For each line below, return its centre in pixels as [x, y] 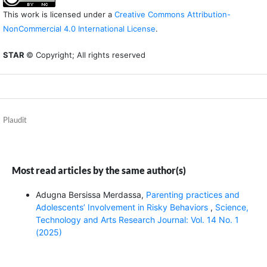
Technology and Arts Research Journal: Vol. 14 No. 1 [137, 220]
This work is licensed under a [58, 15]
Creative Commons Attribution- [172, 15]
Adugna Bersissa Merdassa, [91, 195]
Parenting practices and [193, 195]
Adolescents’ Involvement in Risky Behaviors [123, 207]
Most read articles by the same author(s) [99, 170]
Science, [232, 207]
